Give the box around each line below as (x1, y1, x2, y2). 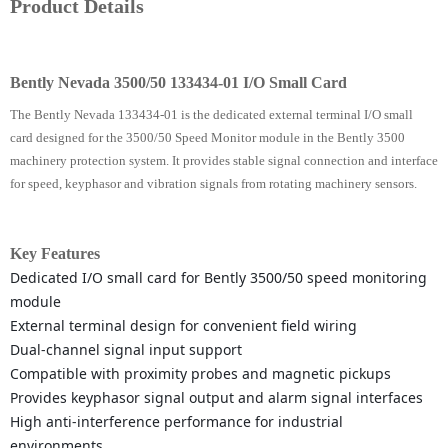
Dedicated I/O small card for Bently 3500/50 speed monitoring (10, 268, 427, 288)
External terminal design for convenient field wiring (10, 316, 357, 336)
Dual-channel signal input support (10, 340, 242, 360)
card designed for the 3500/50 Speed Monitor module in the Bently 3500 (10, 130, 405, 146)
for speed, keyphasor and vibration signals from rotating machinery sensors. (10, 176, 417, 192)
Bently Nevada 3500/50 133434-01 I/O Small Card (10, 74, 347, 92)
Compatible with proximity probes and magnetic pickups (10, 364, 391, 384)
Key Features (10, 245, 100, 263)
